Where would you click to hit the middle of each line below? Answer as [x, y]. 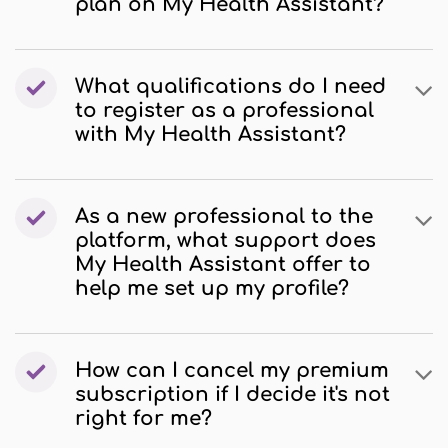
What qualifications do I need [230, 86]
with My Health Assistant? [210, 134]
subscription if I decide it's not [232, 394]
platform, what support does [225, 240]
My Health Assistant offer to [223, 264]
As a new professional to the [224, 216]
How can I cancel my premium [232, 370]
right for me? [143, 418]
